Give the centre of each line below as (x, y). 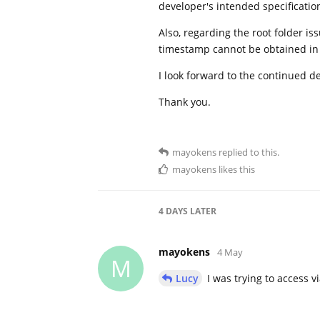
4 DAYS (173, 211)
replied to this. (248, 152)
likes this (236, 169)
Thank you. (185, 101)
